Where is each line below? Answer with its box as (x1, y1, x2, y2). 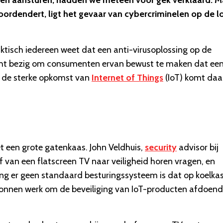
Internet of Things (92, 72, 163, 84)
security (145, 142, 177, 153)
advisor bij (177, 142, 219, 153)
